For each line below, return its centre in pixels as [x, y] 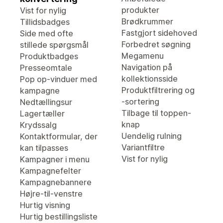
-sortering [140, 102]
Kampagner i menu [55, 159]
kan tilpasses [44, 148]
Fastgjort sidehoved [159, 33]
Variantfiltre [143, 147]
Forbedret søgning [156, 44]
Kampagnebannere [56, 182]
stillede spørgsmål [54, 45]
